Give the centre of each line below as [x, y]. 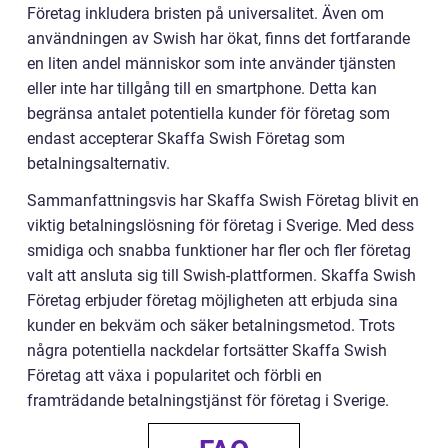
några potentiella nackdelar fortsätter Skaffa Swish [207, 350]
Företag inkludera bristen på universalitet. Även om [205, 13]
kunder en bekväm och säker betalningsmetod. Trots [211, 325]
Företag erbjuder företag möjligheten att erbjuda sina [212, 300]
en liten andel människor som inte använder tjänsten [211, 63]
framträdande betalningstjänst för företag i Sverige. [208, 400]
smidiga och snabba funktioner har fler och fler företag [219, 250]
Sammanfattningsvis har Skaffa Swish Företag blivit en [223, 200]
